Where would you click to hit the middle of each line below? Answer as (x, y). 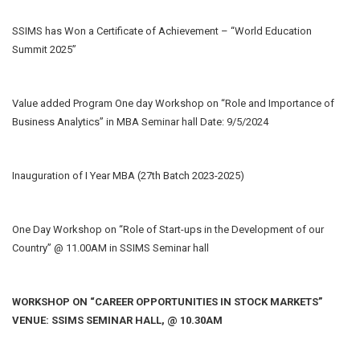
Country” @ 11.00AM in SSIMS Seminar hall (110, 247)
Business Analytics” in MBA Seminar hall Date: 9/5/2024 (140, 121)
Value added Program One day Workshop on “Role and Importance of (173, 103)
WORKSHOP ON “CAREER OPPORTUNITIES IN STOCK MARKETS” (167, 301)
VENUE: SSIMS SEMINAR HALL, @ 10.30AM (117, 320)
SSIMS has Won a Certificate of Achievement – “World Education (162, 31)
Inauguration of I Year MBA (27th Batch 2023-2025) (128, 175)
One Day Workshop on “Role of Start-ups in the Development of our (168, 229)
